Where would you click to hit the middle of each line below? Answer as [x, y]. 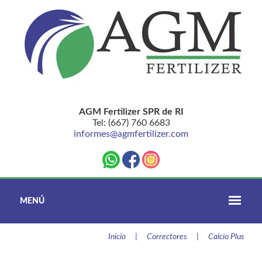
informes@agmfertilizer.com [131, 134]
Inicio [117, 237]
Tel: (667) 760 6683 [131, 123]
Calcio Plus [225, 237]
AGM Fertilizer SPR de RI [131, 112]
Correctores [167, 237]
